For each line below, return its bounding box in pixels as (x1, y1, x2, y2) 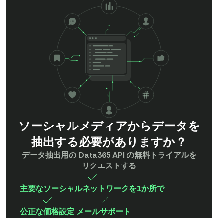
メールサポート (76, 206, 131, 217)
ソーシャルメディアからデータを (18, 118, 200, 133)
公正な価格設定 (20, 206, 75, 217)
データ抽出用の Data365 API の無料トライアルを (21, 149, 197, 160)
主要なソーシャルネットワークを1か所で (20, 183, 165, 194)
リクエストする (82, 160, 136, 171)
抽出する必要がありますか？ (31, 134, 187, 149)
